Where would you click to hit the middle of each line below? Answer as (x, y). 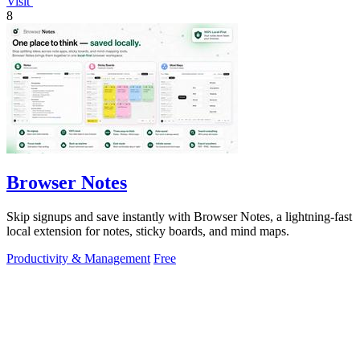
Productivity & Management (78, 259)
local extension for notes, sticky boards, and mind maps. (148, 231)
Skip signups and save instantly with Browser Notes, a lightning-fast (179, 217)
